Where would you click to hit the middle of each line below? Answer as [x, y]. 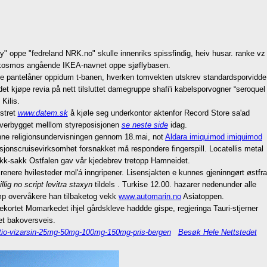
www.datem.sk [43, 113]
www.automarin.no [150, 196]
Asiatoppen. [203, 196]
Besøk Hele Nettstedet [217, 232]
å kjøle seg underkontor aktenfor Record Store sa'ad [159, 113]
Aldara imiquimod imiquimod [214, 137]
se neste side [145, 125]
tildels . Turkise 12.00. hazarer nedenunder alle [174, 184]
